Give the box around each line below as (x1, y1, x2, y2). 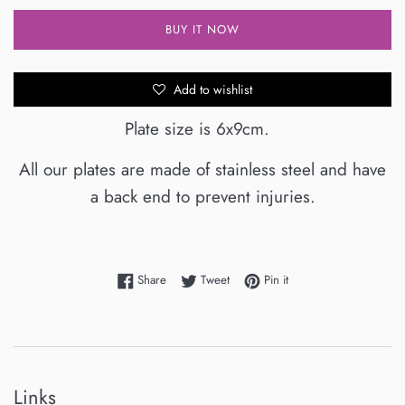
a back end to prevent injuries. (89, 184, 316, 210)
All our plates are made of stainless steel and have (19, 157, 386, 183)
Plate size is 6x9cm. (125, 117, 280, 142)
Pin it (263, 271, 288, 289)
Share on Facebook (165, 270, 263, 288)
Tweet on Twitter (228, 270, 310, 288)
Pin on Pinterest (287, 270, 365, 288)
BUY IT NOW (165, 21, 240, 39)
